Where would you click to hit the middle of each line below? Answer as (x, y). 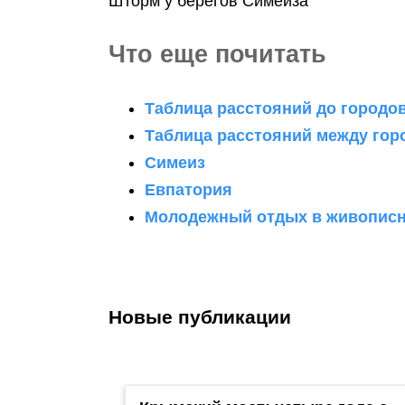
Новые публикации (200, 317)
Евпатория (189, 190)
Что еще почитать (218, 54)
